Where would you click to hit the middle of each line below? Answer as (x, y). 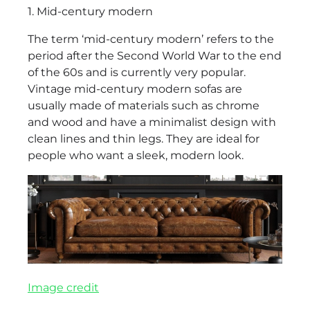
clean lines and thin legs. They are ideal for (144, 138)
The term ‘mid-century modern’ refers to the (151, 39)
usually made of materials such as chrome (144, 105)
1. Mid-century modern (90, 11)
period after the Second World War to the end (155, 55)
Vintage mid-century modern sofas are (135, 89)
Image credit (63, 288)
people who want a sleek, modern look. (136, 155)
